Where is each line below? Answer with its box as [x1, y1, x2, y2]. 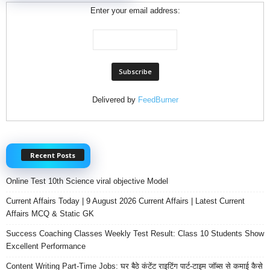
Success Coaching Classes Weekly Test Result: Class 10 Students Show [6, 229, 264, 239]
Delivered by [92, 95, 138, 104]
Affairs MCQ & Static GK [6, 209, 96, 219]
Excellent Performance [6, 242, 86, 251]
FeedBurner [137, 95, 178, 104]
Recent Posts [30, 151, 75, 160]
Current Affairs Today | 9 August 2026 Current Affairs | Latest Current [6, 196, 245, 206]
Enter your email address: [90, 5, 180, 15]
